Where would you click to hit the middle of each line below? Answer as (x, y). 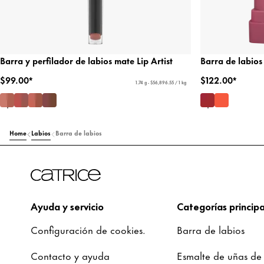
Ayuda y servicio (67, 206)
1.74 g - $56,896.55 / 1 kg (161, 82)
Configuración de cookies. (88, 230)
